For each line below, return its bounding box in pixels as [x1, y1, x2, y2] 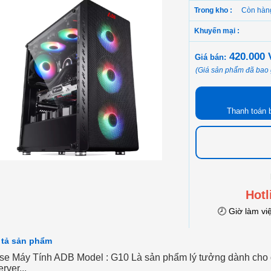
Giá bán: [195, 52, 226, 62]
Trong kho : [194, 6, 234, 15]
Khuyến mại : [194, 27, 240, 35]
